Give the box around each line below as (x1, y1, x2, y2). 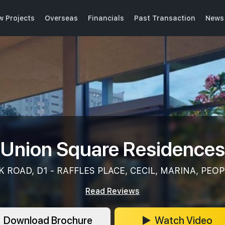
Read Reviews (85, 186, 140, 196)
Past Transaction (134, 14, 195, 22)
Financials (88, 14, 124, 22)
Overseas (45, 14, 78, 22)
